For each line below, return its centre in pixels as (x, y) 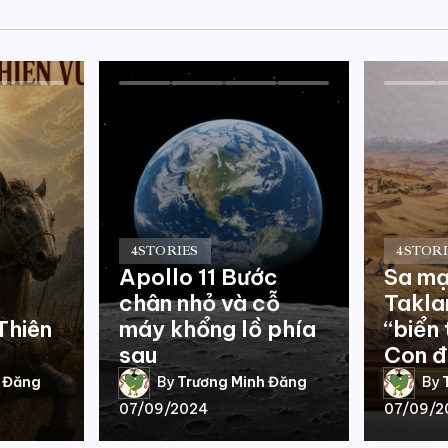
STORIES (168, 250)
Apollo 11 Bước (198, 276)
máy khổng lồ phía (217, 328)
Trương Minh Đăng (241, 382)
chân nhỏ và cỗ (199, 302)
